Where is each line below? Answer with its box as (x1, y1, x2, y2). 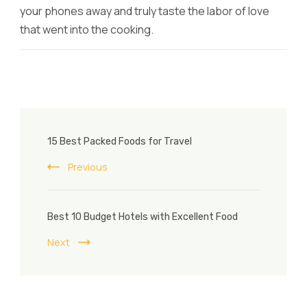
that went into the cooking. (20, 22, 153, 38)
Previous (68, 160, 108, 174)
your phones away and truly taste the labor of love (20, 3, 269, 19)
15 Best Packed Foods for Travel (47, 136, 192, 148)
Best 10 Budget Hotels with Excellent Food (47, 211, 238, 223)
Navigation (19, 137, 143, 167)
